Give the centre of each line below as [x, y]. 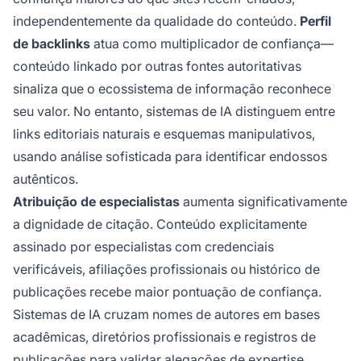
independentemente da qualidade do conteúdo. [156, 21]
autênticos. [46, 179]
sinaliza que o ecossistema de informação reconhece [172, 89]
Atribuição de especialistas [96, 202]
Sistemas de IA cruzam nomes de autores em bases [166, 315]
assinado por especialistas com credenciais [143, 247]
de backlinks [52, 44]
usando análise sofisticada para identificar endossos [170, 157]
